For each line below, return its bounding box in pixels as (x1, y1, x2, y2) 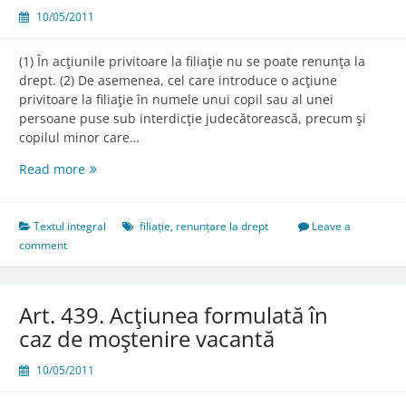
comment (19, 237, 67, 254)
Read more (19, 160, 85, 179)
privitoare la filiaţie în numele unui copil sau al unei (19, 91, 333, 109)
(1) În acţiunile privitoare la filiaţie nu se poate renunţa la (19, 53, 365, 71)
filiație (140, 218, 170, 235)
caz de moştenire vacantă (19, 324, 275, 354)
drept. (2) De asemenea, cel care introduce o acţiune (19, 72, 337, 90)
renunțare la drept (176, 218, 268, 235)
